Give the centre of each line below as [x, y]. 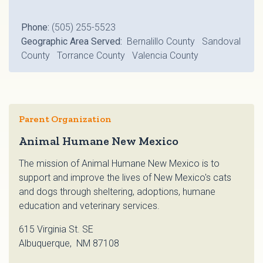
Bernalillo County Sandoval [183, 42]
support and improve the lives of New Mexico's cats [125, 178]
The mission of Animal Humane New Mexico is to [119, 164]
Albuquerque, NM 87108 [69, 244]
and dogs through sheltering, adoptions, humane [117, 192]
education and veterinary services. [89, 206]
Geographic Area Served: [73, 42]
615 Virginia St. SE [56, 230]
